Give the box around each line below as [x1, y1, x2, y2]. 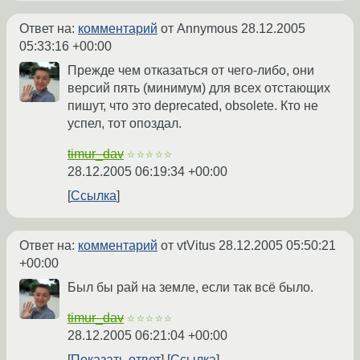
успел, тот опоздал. [67, 117, 182, 131]
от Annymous [157, 22, 241, 36]
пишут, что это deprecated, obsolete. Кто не [67, 99, 318, 113]
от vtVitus [157, 239, 219, 253]
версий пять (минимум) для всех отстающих [67, 81, 330, 96]
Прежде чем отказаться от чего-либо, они [67, 63, 314, 78]
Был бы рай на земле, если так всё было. [67, 280, 313, 295]
